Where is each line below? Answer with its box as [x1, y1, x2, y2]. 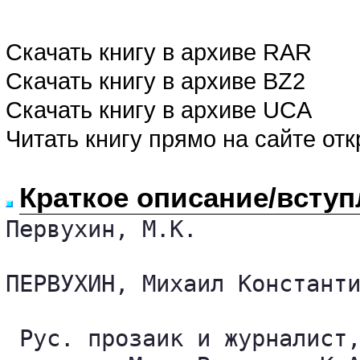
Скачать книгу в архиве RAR [6, 39, 312, 65]
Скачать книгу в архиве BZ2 [6, 67, 305, 94]
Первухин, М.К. [6, 215, 197, 243]
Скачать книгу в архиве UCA [6, 96, 312, 123]
